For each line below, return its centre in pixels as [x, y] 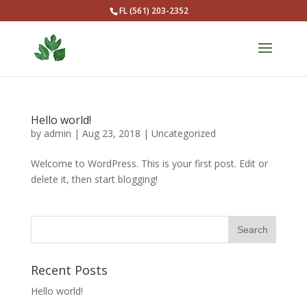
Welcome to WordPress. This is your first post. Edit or [149, 163]
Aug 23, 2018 [111, 133]
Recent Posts [69, 270]
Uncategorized [183, 133]
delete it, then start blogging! [94, 179]
